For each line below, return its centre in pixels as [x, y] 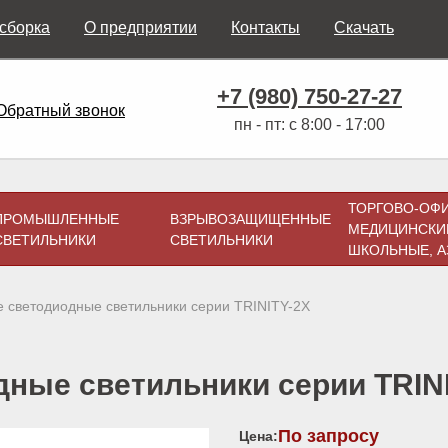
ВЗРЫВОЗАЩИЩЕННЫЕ [250, 219]
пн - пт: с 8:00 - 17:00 [309, 124]
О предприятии [140, 27]
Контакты [265, 27]
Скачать [364, 27]
